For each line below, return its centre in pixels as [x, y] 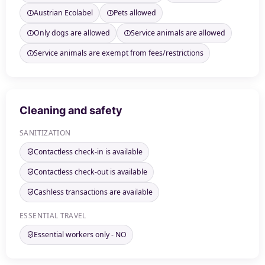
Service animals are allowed [178, 33]
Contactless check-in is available [88, 152]
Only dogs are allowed [72, 33]
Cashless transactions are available [93, 192]
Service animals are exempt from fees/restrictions [118, 53]
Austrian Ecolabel [63, 13]
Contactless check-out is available [90, 172]
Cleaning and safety [71, 110]
